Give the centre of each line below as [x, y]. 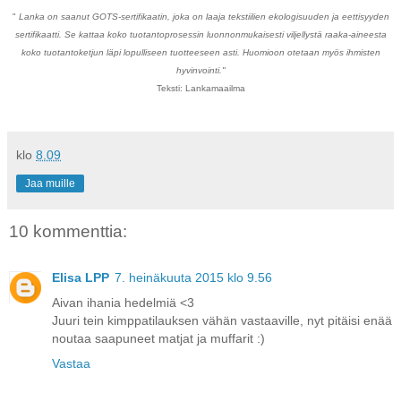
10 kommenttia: [68, 231]
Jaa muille [50, 183]
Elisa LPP [81, 277]
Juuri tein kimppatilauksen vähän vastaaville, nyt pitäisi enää [222, 320]
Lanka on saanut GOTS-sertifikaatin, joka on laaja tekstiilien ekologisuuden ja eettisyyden [204, 16]
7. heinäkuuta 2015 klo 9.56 [193, 277]
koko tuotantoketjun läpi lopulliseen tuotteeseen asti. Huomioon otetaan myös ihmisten [200, 52]
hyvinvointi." [200, 70]
